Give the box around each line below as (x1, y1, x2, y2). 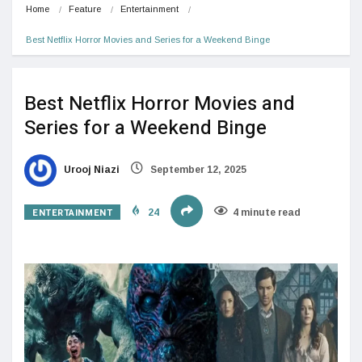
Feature (69, 3, 101, 14)
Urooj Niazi (61, 163, 120, 175)
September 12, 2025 (148, 163, 246, 175)
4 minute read (233, 206, 301, 218)
